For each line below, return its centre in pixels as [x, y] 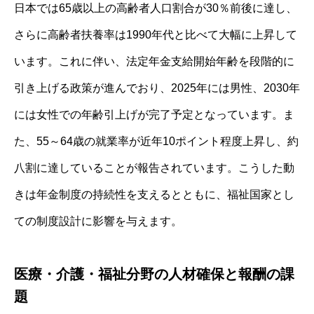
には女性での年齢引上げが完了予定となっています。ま [154, 114]
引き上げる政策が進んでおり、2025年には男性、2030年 [157, 88]
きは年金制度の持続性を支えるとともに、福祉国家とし [154, 194]
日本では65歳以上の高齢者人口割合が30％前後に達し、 [156, 8]
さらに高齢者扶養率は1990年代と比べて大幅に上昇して [156, 34]
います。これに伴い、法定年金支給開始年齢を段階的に [154, 61]
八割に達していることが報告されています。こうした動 [154, 168]
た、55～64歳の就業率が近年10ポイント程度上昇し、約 [156, 141]
